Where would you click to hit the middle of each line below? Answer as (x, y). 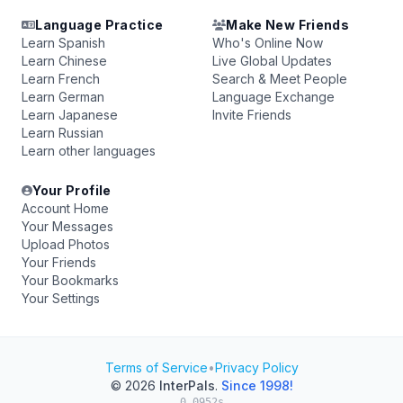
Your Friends (59, 262)
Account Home (65, 208)
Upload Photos (66, 244)
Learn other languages (89, 151)
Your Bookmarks (70, 280)
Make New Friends (287, 25)
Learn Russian (63, 133)
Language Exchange (273, 97)
